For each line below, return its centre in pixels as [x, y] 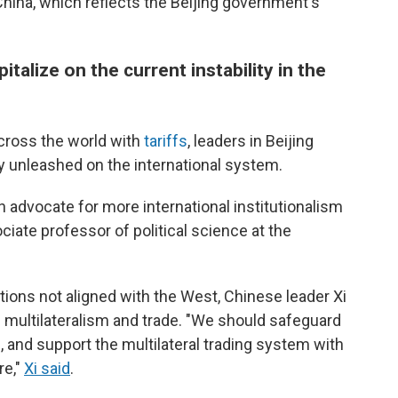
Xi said [47, 368]
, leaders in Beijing [251, 141]
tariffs [166, 141]
